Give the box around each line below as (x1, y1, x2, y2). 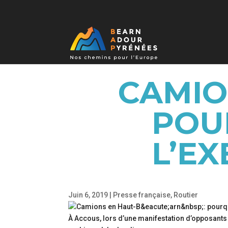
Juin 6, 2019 (68, 190, 108, 199)
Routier (174, 190, 198, 199)
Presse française (113, 190, 171, 199)
